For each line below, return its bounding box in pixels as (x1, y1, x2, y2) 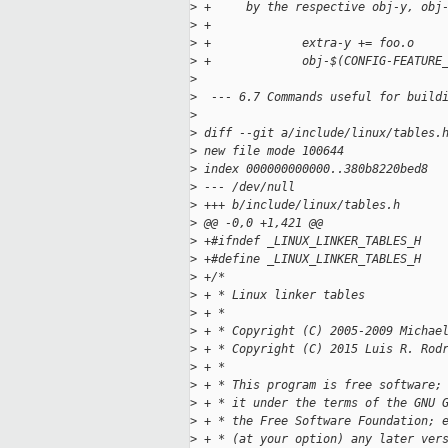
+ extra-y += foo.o (197, 36, 414, 51)
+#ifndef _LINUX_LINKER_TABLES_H (197, 234, 421, 249)
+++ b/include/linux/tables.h (197, 198, 400, 213)
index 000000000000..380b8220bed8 (197, 162, 428, 177)
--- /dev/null (197, 180, 295, 195)
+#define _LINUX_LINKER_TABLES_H (197, 252, 421, 267)
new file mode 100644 (197, 144, 344, 159)
